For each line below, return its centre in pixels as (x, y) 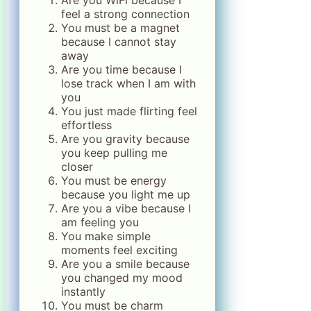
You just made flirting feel (129, 111)
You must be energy (114, 181)
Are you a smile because (125, 264)
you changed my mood (122, 278)
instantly (83, 292)
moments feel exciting (119, 250)
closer (77, 167)
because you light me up (126, 195)
